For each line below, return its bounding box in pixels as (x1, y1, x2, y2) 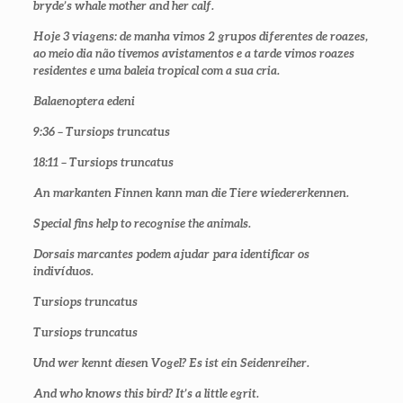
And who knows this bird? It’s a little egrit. (32, 386, 259, 400)
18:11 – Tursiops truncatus (32, 155, 174, 169)
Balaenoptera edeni (32, 94, 135, 108)
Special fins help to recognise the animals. (32, 216, 251, 230)
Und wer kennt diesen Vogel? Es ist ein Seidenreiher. (32, 355, 309, 370)
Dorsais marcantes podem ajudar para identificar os (32, 246, 309, 261)
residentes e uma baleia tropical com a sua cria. (32, 63, 280, 77)
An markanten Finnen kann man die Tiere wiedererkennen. (32, 185, 349, 200)
